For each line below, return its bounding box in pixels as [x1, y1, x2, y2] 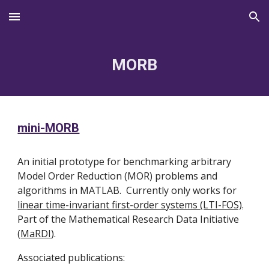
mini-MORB [17, 121, 80, 135]
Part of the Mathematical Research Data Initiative [17, 213, 240, 226]
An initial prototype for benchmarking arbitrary [17, 155, 232, 168]
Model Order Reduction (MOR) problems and [17, 169, 218, 183]
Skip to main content [10, 17, 95, 28]
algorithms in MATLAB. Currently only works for [17, 184, 237, 197]
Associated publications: [17, 251, 125, 264]
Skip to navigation [184, 17, 259, 28]
